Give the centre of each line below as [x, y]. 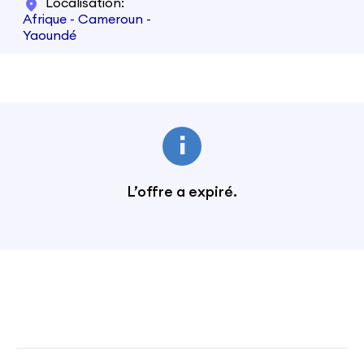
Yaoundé [50, 36]
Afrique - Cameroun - [87, 19]
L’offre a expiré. [182, 192]
